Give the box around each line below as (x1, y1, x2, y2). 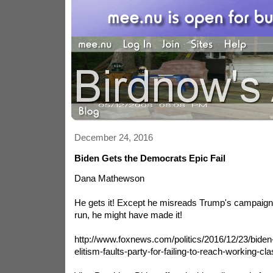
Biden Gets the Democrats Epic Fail (74, 153, 225, 163)
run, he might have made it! (74, 210, 182, 220)
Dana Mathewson (74, 173, 144, 183)
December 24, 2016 (74, 132, 153, 143)
